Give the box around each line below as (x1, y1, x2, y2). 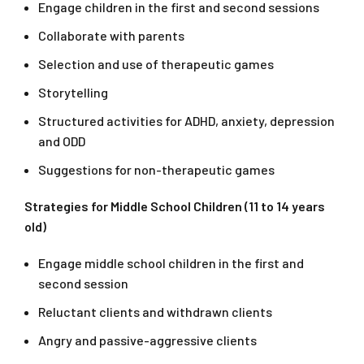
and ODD (38, 133, 85, 149)
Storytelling (38, 84, 108, 101)
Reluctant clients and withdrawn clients (38, 304, 272, 320)
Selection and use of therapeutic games (38, 56, 274, 72)
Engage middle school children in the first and (38, 255, 304, 271)
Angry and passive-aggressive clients (38, 332, 257, 349)
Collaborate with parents (38, 28, 184, 44)
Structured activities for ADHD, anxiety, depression (38, 113, 335, 129)
